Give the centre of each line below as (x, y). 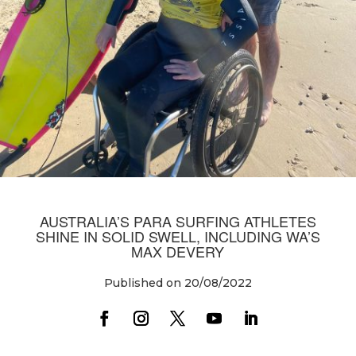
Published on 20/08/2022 (178, 283)
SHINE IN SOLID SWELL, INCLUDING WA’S (178, 236)
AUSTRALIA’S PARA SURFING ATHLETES (178, 221)
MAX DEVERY (178, 252)
